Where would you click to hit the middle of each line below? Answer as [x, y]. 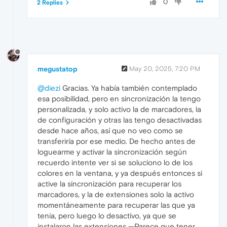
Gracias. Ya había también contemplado [129, 88]
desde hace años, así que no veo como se [110, 130]
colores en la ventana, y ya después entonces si [120, 173]
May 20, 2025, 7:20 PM [165, 68]
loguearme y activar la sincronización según [112, 152]
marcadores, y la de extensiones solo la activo [116, 194]
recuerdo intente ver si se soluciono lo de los [115, 162]
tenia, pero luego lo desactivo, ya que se [107, 215]
